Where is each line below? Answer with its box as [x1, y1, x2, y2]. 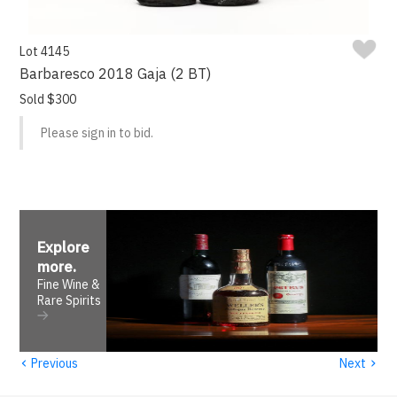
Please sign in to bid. [41, 125, 154, 142]
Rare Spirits [37, 292, 102, 309]
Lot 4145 [19, 43, 70, 60]
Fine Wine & [37, 276, 101, 293]
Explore [37, 237, 90, 258]
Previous [28, 354, 79, 371]
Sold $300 [19, 91, 77, 108]
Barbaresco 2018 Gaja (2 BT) [19, 65, 212, 83]
